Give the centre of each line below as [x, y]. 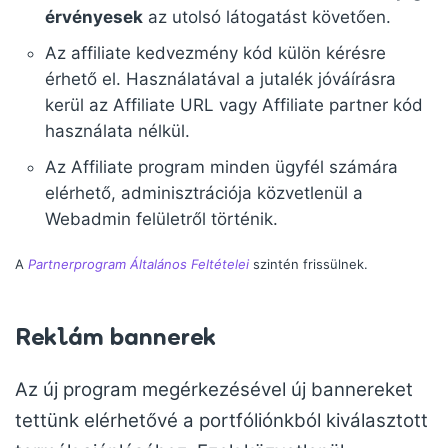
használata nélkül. [117, 131]
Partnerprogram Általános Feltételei [138, 264]
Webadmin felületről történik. [161, 219]
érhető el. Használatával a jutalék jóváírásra [220, 79]
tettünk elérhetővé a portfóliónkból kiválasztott [221, 420]
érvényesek [94, 17]
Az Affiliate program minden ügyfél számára [221, 167]
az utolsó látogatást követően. [267, 17]
